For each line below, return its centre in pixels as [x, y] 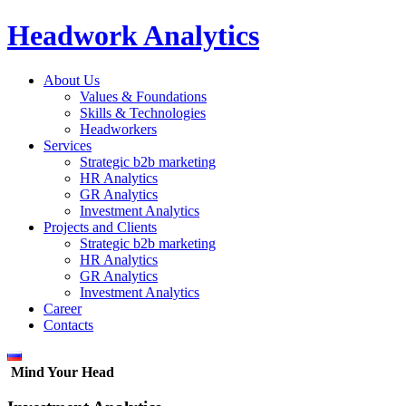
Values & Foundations [143, 96]
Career [63, 308]
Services [68, 145]
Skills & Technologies [143, 112]
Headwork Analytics [133, 36]
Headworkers [118, 129]
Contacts [68, 324]
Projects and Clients [100, 227]
